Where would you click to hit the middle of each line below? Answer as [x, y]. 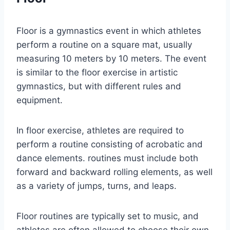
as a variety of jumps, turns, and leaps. [97, 186]
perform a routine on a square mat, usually [104, 45]
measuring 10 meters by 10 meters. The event [111, 59]
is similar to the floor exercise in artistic [97, 73]
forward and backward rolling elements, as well [114, 172]
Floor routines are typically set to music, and [108, 216]
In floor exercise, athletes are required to [100, 131]
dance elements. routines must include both [107, 158]
